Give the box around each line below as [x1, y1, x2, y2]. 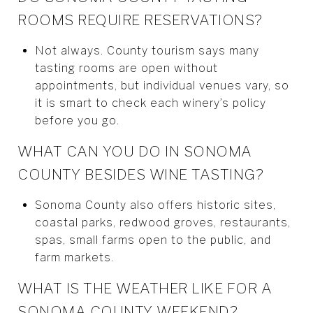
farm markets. [34, 250, 114, 264]
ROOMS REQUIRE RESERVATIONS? [17, 10, 263, 29]
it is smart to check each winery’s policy [34, 96, 266, 110]
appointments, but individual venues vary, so [34, 78, 289, 92]
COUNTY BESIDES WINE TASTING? [17, 165, 263, 183]
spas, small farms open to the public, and [34, 233, 271, 247]
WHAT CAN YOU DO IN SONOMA [17, 142, 252, 160]
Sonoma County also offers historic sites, [34, 198, 276, 212]
